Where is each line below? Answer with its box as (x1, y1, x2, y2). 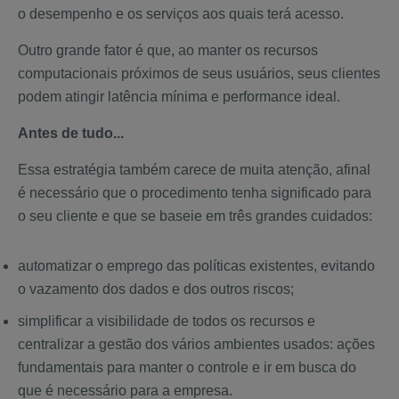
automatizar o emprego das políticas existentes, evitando (18, 257, 375, 273)
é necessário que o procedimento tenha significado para (18, 184, 371, 200)
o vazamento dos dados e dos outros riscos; (18, 281, 294, 297)
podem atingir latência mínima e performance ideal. (18, 88, 344, 104)
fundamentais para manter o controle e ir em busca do (18, 359, 356, 375)
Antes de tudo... (18, 125, 124, 141)
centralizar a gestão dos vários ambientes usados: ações (18, 336, 375, 352)
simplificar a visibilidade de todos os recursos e (18, 313, 315, 329)
